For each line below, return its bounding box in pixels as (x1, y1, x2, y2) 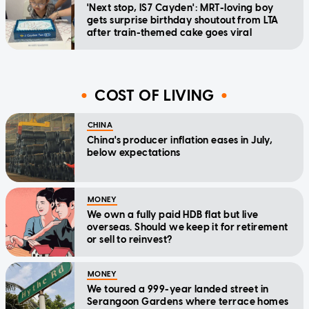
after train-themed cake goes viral (87, 27, 252, 39)
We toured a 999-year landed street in (87, 283, 269, 296)
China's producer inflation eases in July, (87, 134, 273, 147)
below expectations (87, 147, 181, 159)
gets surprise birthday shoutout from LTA (87, 14, 279, 27)
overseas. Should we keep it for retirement (87, 221, 288, 234)
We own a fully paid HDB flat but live (87, 209, 259, 221)
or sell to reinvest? (87, 234, 172, 246)
